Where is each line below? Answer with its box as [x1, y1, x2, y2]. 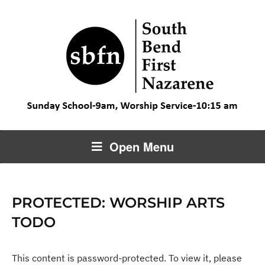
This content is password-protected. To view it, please [12, 252, 242, 264]
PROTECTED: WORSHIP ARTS [12, 194, 225, 211]
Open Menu [109, 138, 174, 155]
